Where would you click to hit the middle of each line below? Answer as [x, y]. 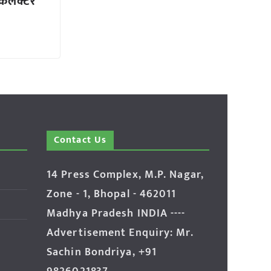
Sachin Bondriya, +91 [102, 253]
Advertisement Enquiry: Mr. [120, 233]
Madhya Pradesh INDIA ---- [116, 214]
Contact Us [80, 140]
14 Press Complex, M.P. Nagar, [125, 175]
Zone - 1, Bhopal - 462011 [112, 194]
